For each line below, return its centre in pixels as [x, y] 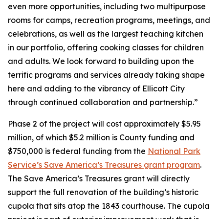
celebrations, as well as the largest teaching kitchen [106, 34]
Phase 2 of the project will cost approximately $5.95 [104, 124]
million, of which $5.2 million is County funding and [101, 137]
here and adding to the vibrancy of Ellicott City [96, 88]
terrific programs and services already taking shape [106, 75]
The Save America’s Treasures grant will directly [99, 178]
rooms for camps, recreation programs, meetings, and [109, 20]
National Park [174, 151]
